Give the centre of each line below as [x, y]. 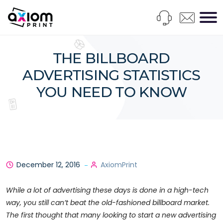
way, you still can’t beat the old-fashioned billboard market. [108, 203]
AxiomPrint [119, 165]
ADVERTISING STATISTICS [111, 75]
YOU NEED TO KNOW [111, 92]
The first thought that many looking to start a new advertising [111, 215]
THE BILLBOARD [111, 58]
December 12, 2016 [48, 165]
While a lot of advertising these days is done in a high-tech [107, 190]
